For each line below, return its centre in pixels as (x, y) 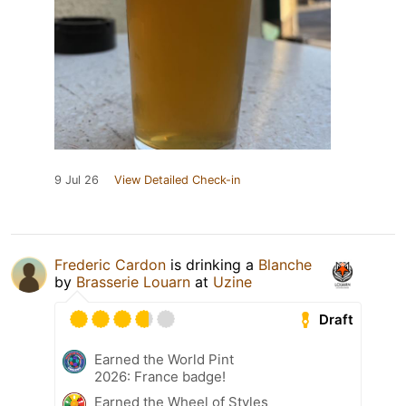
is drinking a (212, 265)
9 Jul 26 (77, 180)
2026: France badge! (160, 377)
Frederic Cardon (110, 265)
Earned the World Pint (164, 360)
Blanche (285, 265)
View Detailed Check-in (177, 180)
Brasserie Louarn (133, 282)
